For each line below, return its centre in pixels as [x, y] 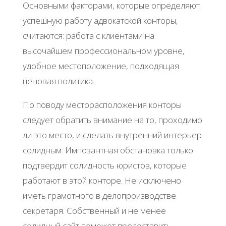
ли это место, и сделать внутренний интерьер [112, 135]
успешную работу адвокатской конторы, [100, 21]
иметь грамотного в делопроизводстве [99, 196]
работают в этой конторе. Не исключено [102, 181]
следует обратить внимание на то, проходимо [112, 120]
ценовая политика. [58, 81]
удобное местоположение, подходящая [101, 66]
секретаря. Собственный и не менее [94, 211]
